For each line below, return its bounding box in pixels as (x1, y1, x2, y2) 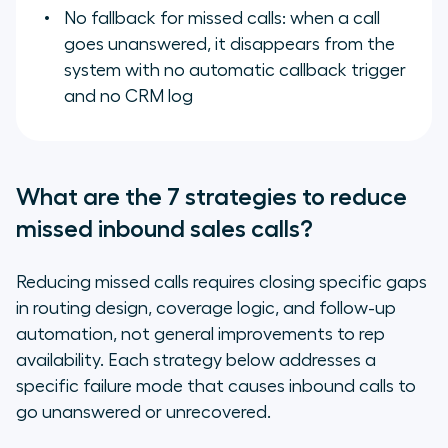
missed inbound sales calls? (16, 217, 313, 242)
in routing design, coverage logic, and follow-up (16, 299, 396, 318)
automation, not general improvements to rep (16, 325, 385, 344)
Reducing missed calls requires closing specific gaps (16, 273, 427, 292)
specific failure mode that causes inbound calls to (16, 377, 416, 396)
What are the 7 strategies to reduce (16, 185, 407, 210)
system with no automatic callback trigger (64, 61, 406, 80)
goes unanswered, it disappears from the (64, 35, 395, 54)
